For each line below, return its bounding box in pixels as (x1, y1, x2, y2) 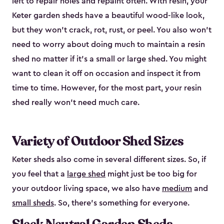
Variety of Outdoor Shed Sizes (12, 132, 184, 150)
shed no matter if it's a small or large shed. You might (12, 55, 206, 63)
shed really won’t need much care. (12, 98, 139, 107)
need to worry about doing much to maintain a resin (12, 40, 205, 49)
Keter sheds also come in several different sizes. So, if (12, 155, 206, 164)
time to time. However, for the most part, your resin (12, 84, 201, 92)
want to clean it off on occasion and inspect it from (12, 69, 200, 78)
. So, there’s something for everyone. (54, 199, 189, 207)
